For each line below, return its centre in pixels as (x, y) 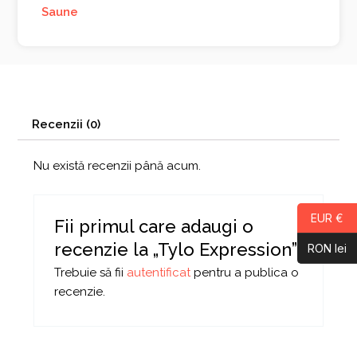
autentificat (159, 273)
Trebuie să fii (91, 273)
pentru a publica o (245, 273)
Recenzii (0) (67, 124)
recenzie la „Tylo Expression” (176, 250)
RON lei (327, 248)
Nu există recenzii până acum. (118, 165)
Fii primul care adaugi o (154, 227)
